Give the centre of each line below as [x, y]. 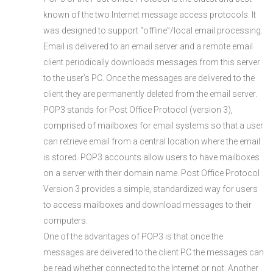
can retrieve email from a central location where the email [152, 141]
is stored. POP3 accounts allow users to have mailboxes [151, 157]
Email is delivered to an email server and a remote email [148, 46]
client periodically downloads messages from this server [152, 62]
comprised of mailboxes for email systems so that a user [153, 126]
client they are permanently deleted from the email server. [150, 94]
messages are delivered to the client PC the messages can [154, 252]
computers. [66, 221]
